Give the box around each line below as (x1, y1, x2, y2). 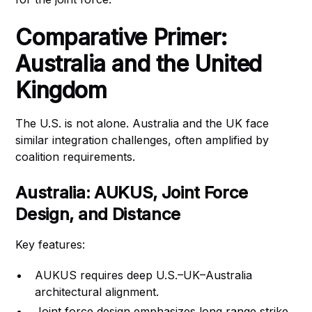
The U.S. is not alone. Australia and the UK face (15, 116, 270, 130)
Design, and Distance (15, 204, 180, 224)
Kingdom (15, 77, 107, 104)
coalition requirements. (15, 150, 136, 164)
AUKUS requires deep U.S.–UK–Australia (35, 268, 253, 282)
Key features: (15, 237, 86, 251)
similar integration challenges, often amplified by (15, 133, 270, 147)
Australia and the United (15, 50, 262, 77)
